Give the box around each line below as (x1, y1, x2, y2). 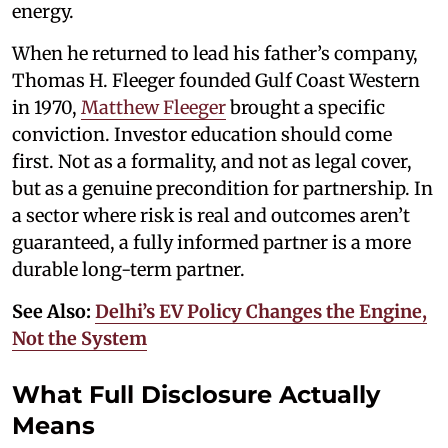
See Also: (12, 299, 95, 323)
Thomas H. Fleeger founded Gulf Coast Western (12, 68, 420, 92)
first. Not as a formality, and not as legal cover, (12, 149, 412, 173)
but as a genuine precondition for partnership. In (12, 176, 433, 200)
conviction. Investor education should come (12, 122, 392, 146)
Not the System (12, 326, 147, 350)
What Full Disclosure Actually (12, 379, 380, 409)
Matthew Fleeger (81, 95, 226, 119)
